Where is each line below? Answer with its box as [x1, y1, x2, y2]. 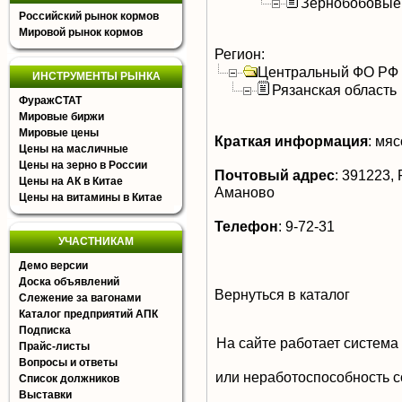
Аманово [214, 184, 275, 200]
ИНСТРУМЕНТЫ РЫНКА [31, 70, 161, 83]
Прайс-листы [19, 340, 90, 353]
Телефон [214, 218, 278, 234]
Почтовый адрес [214, 167, 335, 183]
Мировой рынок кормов [19, 26, 143, 39]
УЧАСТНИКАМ [58, 235, 134, 248]
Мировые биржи [19, 110, 104, 123]
